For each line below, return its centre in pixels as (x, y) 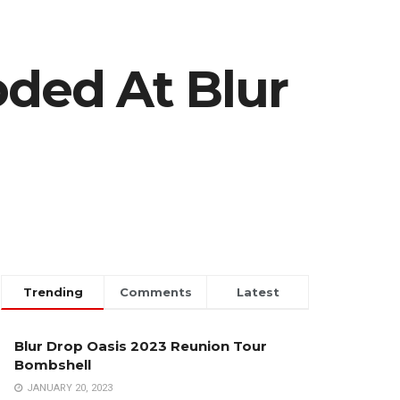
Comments (155, 292)
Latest (258, 292)
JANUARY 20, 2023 (68, 388)
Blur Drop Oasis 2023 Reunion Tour (141, 346)
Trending (53, 292)
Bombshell (53, 365)
